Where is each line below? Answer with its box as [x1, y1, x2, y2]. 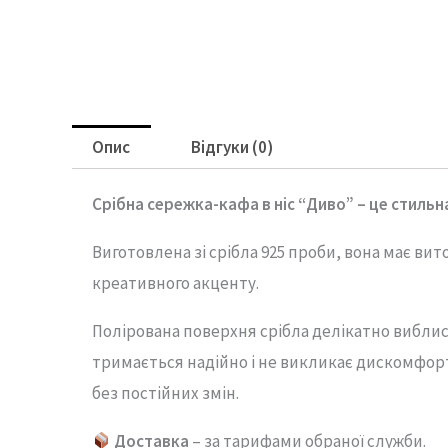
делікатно [312, 320, 393, 343]
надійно [187, 351, 251, 374]
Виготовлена [92, 241, 194, 264]
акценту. [193, 272, 259, 295]
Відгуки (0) [191, 135, 274, 158]
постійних [121, 382, 202, 405]
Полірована [92, 320, 183, 343]
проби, [288, 241, 344, 264]
